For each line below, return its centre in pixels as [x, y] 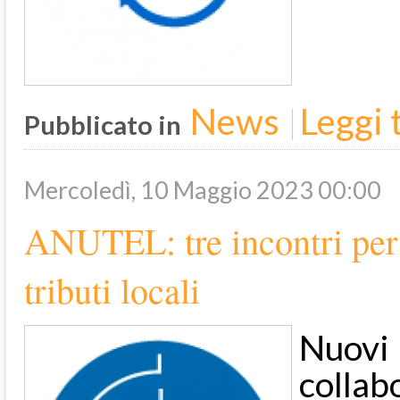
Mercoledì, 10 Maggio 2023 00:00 [203, 190]
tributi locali [112, 290]
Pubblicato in [103, 125]
